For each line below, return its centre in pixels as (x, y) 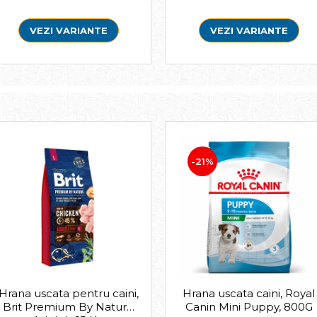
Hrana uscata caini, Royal (249, 293)
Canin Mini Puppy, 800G (249, 306)
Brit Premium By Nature (68, 306)
